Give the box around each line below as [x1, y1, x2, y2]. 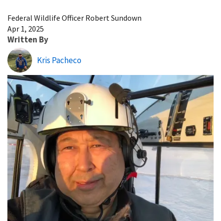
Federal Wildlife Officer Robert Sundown [7, 12, 142, 23]
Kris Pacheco [37, 54, 81, 66]
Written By [7, 34, 48, 45]
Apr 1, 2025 [7, 23, 44, 34]
